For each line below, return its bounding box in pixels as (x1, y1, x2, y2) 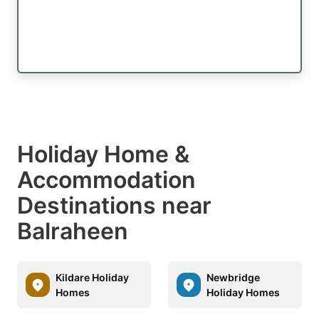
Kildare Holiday (56, 271, 129, 283)
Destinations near (17, 191, 211, 219)
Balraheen (17, 216, 128, 245)
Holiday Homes (206, 286, 280, 298)
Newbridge (206, 271, 260, 283)
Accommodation (17, 165, 196, 194)
